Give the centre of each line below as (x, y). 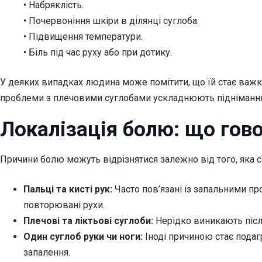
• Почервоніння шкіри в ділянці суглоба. (111, 21)
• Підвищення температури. (83, 37)
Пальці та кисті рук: (68, 189)
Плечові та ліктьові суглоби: (88, 220)
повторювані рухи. (64, 205)
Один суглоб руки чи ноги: (83, 236)
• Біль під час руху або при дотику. (98, 53)
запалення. (47, 252)
